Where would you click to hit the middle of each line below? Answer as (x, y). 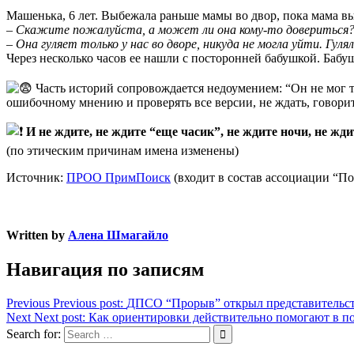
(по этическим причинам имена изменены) (122, 150)
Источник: (36, 177)
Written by (37, 235)
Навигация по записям (105, 270)
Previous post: (88, 303)
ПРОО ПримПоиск (119, 177)
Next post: (60, 318)
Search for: (34, 334)
